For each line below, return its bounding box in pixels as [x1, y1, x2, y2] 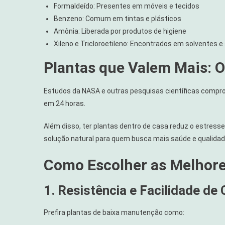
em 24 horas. [44, 99, 85, 108]
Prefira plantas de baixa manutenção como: [44, 208, 184, 217]
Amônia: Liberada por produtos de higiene [54, 27, 186, 36]
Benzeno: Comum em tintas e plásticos [54, 15, 181, 23]
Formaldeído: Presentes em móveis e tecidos [54, 2, 199, 11]
